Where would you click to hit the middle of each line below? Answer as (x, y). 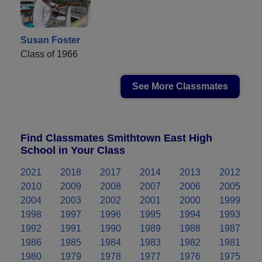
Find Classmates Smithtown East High (116, 138)
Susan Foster (50, 40)
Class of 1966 (49, 54)
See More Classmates (180, 86)
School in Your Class (73, 150)
